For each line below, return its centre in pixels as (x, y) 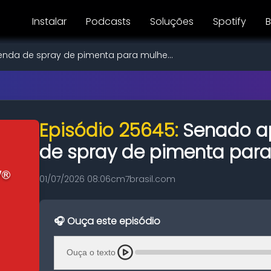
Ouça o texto (91, 252)
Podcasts (108, 21)
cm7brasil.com (143, 179)
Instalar (49, 21)
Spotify (230, 21)
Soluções (172, 21)
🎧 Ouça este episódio (107, 221)
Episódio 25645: (111, 131)
